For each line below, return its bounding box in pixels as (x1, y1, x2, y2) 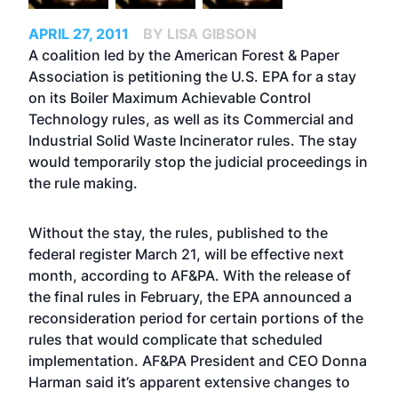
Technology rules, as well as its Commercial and (28, 110, 354, 128)
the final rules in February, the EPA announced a (28, 288, 352, 306)
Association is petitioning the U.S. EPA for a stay (28, 68, 356, 85)
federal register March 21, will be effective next (28, 245, 344, 263)
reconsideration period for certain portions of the (28, 309, 363, 327)
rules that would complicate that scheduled (28, 330, 322, 348)
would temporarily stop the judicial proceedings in (28, 153, 368, 171)
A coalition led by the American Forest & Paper (28, 46, 339, 64)
